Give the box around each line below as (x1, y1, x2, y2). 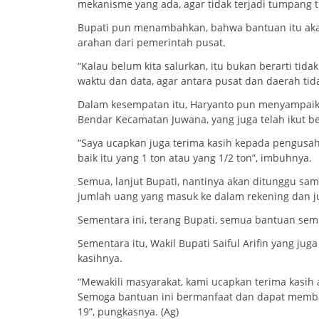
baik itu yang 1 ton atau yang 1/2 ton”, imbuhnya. (78, 150, 312, 164)
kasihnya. (78, 251, 122, 265)
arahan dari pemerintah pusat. (78, 35, 226, 49)
